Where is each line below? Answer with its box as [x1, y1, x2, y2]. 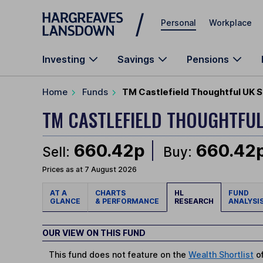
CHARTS [95, 188, 129, 198]
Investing [42, 53, 85, 65]
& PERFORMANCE [95, 197, 159, 206]
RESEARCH [174, 197, 214, 206]
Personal [161, 17, 196, 28]
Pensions [187, 53, 229, 65]
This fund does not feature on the [49, 249, 189, 260]
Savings [117, 53, 154, 65]
